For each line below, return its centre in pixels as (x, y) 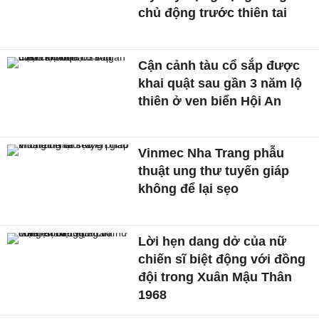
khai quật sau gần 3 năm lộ (220, 83)
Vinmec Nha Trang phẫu (211, 153)
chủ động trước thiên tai (213, 12)
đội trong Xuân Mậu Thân (215, 277)
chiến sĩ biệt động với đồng (222, 260)
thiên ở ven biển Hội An (210, 101)
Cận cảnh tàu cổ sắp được (219, 65)
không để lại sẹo (189, 189)
